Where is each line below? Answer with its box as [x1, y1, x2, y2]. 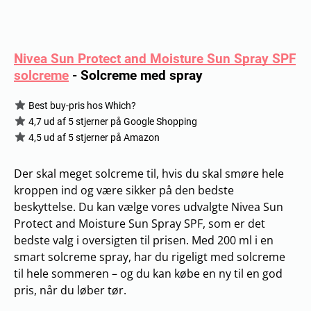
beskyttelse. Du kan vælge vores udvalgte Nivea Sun [14, 199, 283, 215]
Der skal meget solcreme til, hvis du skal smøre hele [14, 165, 284, 181]
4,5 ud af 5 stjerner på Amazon [26, 131, 160, 143]
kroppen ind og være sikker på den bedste [14, 182, 234, 198]
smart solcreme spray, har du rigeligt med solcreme [14, 249, 285, 264]
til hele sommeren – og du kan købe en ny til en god [14, 265, 283, 281]
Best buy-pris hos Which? [26, 99, 136, 111]
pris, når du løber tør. [14, 282, 126, 298]
